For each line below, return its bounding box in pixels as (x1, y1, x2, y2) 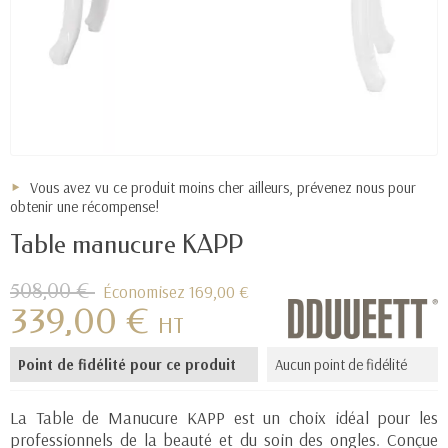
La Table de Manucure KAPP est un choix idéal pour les (10, 407, 438, 429)
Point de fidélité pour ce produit (18, 355, 236, 375)
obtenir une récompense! (10, 197, 160, 217)
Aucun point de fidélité (274, 355, 407, 375)
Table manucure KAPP (10, 230, 243, 260)
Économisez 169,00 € (103, 281, 249, 303)
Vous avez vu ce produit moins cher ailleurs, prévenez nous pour (30, 178, 416, 198)
